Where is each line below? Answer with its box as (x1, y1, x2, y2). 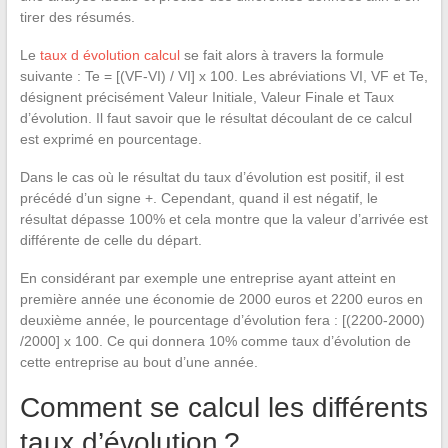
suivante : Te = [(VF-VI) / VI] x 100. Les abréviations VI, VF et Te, (19, 67, 428, 84)
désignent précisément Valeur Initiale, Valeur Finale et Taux (19, 88, 394, 105)
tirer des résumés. (19, 8, 135, 25)
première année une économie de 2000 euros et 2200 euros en (19, 290, 423, 307)
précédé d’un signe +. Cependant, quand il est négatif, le (19, 189, 378, 206)
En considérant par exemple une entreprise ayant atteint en (19, 269, 396, 286)
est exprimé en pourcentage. (19, 130, 202, 147)
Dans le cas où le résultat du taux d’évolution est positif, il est (19, 168, 404, 185)
